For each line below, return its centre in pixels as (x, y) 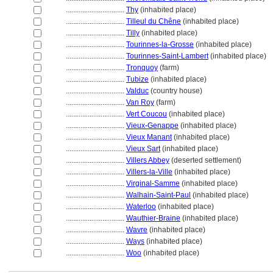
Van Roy (140, 102)
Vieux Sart (143, 149)
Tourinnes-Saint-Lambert (167, 56)
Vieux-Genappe (152, 126)
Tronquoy (142, 68)
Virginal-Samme (153, 183)
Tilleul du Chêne (154, 21)
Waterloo (141, 207)
